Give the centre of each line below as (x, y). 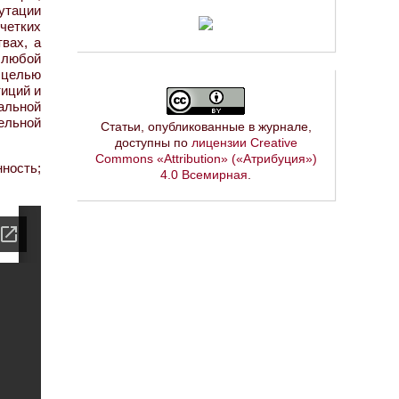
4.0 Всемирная (204, 175)
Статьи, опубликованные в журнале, (206, 126)
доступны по (153, 142)
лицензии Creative (244, 142)
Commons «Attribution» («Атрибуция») (206, 159)
